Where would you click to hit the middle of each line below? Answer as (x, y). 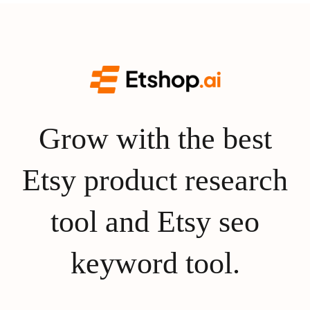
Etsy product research (155, 181)
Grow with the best (155, 139)
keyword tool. (155, 264)
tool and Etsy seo (155, 222)
